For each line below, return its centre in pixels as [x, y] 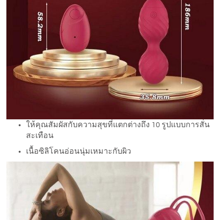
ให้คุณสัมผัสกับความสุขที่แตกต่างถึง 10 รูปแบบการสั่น [118, 125]
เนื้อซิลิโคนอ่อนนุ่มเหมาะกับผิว [79, 151]
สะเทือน [40, 136]
